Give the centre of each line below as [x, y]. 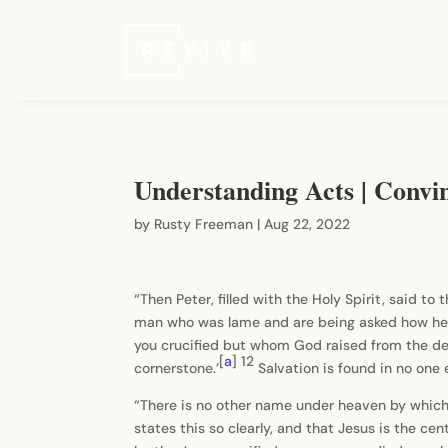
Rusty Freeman [204, 223]
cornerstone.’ [177, 368]
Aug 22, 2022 [307, 223]
